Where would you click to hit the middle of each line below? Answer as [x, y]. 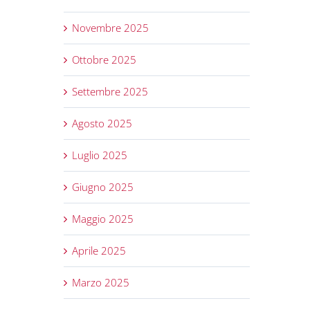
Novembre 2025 [110, 28]
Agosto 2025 [102, 124]
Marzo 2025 [100, 283]
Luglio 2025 [99, 155]
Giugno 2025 [102, 187]
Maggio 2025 [102, 219]
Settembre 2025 [110, 92]
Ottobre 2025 [104, 60]
